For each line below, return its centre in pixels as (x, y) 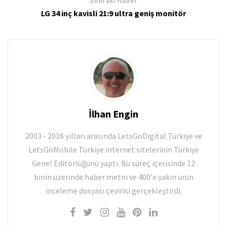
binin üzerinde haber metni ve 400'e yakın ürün (113, 177)
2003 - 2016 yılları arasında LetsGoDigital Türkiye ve (113, 136)
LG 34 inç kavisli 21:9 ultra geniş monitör (113, 13)
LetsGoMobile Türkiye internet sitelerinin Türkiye (113, 150)
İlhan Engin (113, 114)
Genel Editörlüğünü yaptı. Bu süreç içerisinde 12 (113, 163)
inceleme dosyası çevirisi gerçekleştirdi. (113, 191)
